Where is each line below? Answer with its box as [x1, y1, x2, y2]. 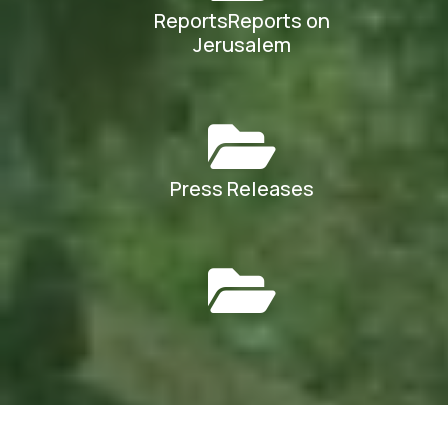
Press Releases [170, 174, 315, 202]
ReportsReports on [154, 6, 331, 34]
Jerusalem [193, 30, 292, 58]
